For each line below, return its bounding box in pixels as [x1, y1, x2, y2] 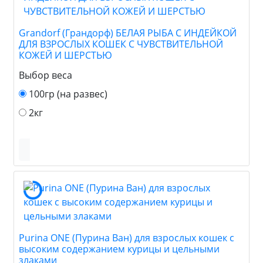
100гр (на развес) [29, 87, 107, 100]
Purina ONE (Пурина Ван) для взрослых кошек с [19, 231, 234, 244]
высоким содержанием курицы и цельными [19, 242, 220, 255]
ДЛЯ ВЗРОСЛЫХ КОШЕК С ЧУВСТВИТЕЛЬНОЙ [19, 37, 223, 50]
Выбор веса [19, 68, 72, 82]
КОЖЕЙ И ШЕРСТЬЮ [19, 48, 112, 62]
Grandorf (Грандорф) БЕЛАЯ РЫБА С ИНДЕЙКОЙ [19, 26, 237, 39]
